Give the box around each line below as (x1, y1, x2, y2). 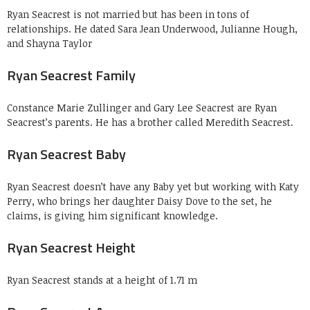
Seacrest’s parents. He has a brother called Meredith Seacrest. (7, 115, 293, 129)
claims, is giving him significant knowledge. (7, 208, 218, 222)
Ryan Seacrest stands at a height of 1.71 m (7, 273, 197, 286)
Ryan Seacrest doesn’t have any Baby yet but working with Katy (7, 179, 299, 193)
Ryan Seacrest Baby (7, 143, 126, 165)
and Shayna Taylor (7, 36, 92, 50)
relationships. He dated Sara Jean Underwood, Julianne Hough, (7, 21, 298, 35)
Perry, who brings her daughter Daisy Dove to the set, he (7, 194, 272, 208)
